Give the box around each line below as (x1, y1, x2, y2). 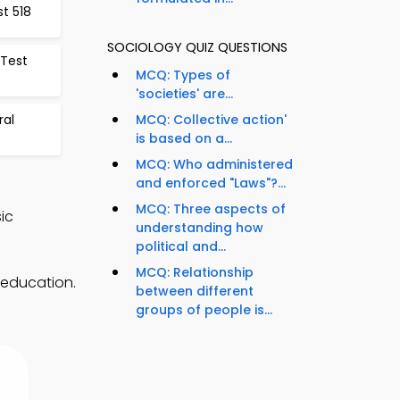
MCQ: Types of (136, 66, 230, 85)
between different (136, 282, 254, 301)
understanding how (136, 219, 263, 237)
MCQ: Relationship (136, 263, 254, 282)
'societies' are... (136, 85, 233, 104)
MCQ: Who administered (136, 155, 293, 174)
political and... (136, 237, 226, 256)
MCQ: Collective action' (136, 111, 287, 129)
